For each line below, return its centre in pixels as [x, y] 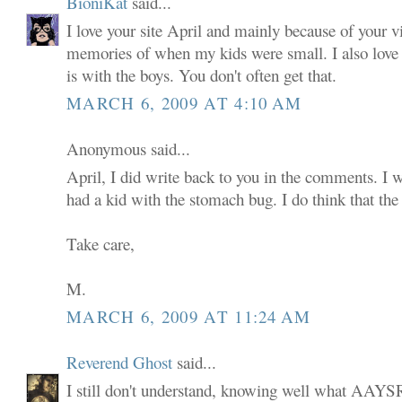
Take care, [101, 244]
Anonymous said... [129, 148]
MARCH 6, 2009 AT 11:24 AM [189, 316]
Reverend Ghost [120, 362]
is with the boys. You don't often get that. [202, 75]
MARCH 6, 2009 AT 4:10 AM [184, 102]
